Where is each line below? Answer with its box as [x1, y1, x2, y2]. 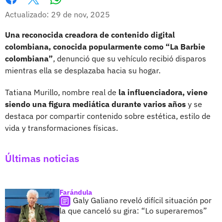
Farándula [59, 187, 92, 197]
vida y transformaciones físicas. [5, 122, 118, 133]
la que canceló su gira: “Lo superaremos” [59, 205, 207, 216]
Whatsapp [55, 3, 94, 14]
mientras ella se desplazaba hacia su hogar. [5, 65, 161, 75]
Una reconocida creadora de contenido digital [5, 29, 175, 40]
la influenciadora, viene [118, 87, 208, 97]
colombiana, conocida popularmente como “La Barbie [5, 41, 205, 52]
